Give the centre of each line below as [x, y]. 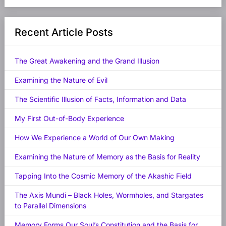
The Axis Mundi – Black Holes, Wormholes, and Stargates [109, 195]
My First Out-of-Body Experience [69, 119]
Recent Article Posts [64, 33]
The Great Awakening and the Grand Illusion [87, 61]
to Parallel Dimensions [50, 206]
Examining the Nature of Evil [61, 80]
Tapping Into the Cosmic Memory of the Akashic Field [103, 176]
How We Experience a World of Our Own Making [94, 138]
